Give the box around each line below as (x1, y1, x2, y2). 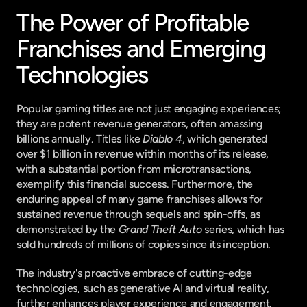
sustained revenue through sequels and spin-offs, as (16, 208, 260, 221)
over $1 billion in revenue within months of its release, (16, 147, 269, 160)
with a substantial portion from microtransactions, (16, 162, 251, 175)
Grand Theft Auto (118, 223, 202, 236)
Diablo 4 (143, 132, 182, 145)
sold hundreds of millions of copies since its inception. (16, 238, 271, 251)
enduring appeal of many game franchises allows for (16, 193, 263, 206)
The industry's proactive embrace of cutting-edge (16, 267, 252, 280)
